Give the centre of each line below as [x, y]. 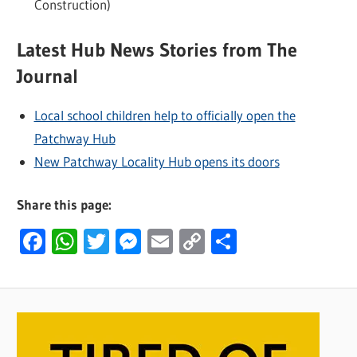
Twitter [147, 241]
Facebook [98, 241]
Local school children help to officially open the [165, 115]
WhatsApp [132, 241]
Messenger [200, 241]
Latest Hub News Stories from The [157, 49]
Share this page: [65, 205]
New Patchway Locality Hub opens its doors [157, 161]
